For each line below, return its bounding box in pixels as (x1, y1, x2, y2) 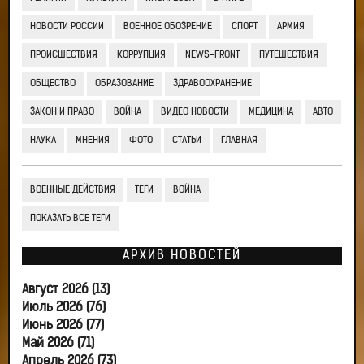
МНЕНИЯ (76, 136, 110, 146)
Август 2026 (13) (22, 284, 110, 297)
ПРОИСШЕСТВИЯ (30, 50, 97, 61)
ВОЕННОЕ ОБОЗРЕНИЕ (123, 22, 212, 32)
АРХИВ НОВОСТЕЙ (123, 249, 241, 263)
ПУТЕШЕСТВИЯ (259, 50, 318, 61)
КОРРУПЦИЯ (117, 50, 166, 61)
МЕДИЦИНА (249, 107, 293, 118)
